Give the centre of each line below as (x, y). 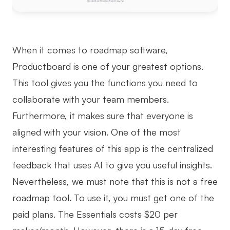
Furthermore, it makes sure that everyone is (103, 116)
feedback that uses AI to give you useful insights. (112, 165)
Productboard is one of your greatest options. (108, 66)
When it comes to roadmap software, (90, 50)
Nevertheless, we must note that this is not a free (115, 181)
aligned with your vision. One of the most (97, 132)
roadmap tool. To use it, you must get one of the (113, 198)
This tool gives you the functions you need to (105, 83)
